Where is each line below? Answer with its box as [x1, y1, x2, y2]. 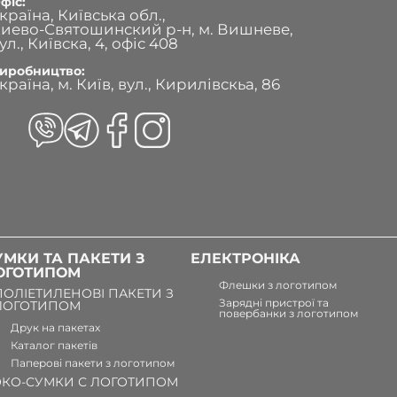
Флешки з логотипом [219, 277, 338, 292]
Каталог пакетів [10, 338, 97, 352]
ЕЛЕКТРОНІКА [191, 249, 301, 267]
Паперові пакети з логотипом [10, 355, 175, 370]
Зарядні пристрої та [219, 295, 330, 309]
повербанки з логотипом [219, 306, 359, 320]
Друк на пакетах [10, 320, 100, 334]
